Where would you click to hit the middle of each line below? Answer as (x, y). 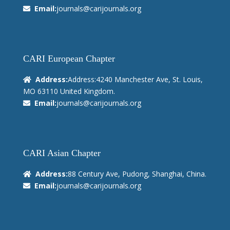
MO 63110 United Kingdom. (69, 91)
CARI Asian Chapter (62, 153)
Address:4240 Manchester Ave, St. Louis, (135, 80)
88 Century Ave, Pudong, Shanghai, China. (137, 174)
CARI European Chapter (69, 59)
